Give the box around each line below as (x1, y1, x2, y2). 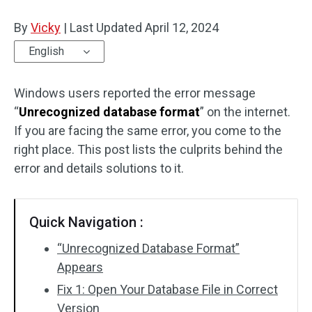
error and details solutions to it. (14, 161, 184, 175)
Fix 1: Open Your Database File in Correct (57, 282, 278, 297)
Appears (57, 260, 103, 274)
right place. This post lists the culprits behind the (14, 142, 283, 157)
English (29, 45, 64, 58)
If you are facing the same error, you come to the (14, 123, 281, 138)
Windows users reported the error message (14, 86, 256, 100)
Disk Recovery (27, 15, 99, 28)
